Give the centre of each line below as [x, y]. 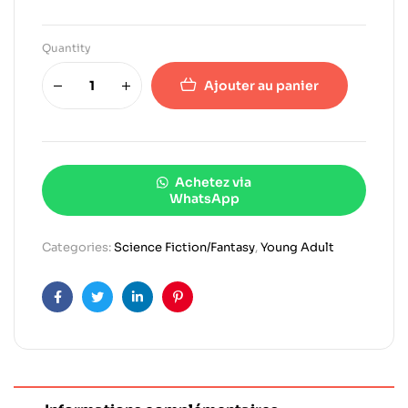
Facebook [87, 311]
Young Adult [297, 248]
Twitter [119, 311]
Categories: [78, 248]
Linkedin [164, 311]
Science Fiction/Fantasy [184, 248]
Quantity [66, 48]
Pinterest [206, 311]
